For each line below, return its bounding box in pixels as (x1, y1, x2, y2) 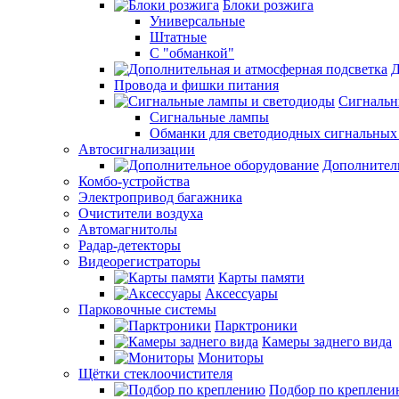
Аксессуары (205, 286, 278, 301)
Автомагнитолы (78, 222, 177, 237)
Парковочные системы (78, 302, 216, 317)
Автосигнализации (78, 142, 195, 157)
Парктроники (215, 318, 297, 333)
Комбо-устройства (78, 174, 190, 189)
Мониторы (198, 350, 264, 365)
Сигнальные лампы (150, 110, 269, 125)
